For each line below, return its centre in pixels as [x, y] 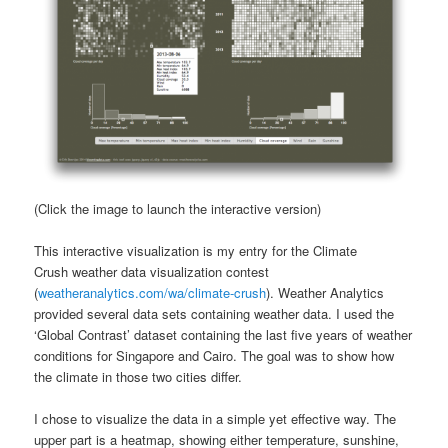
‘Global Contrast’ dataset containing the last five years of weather [223, 335]
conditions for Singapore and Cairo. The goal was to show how [214, 356]
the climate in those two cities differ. [138, 377]
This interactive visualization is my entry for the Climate [196, 251]
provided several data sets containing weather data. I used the [214, 314]
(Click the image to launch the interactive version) [178, 209]
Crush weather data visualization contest [152, 272]
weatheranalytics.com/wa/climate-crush [152, 293]
